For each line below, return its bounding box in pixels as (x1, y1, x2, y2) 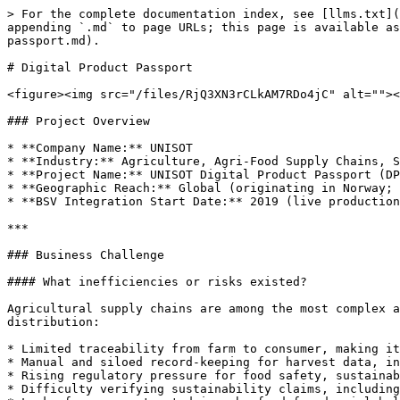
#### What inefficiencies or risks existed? (7, 275, 307, 288)
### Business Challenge (7, 248, 164, 262)
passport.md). (7, 34, 100, 47)
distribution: (7, 315, 100, 329)
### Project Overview (7, 114, 150, 128)
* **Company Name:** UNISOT (7, 141, 193, 154)
